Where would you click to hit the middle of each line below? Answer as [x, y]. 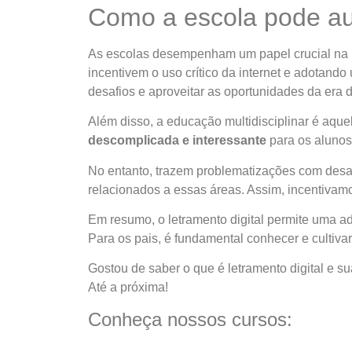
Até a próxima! [128, 288]
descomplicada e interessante [177, 141]
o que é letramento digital [253, 269]
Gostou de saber [136, 269]
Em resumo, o [128, 219]
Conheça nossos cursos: [190, 319]
